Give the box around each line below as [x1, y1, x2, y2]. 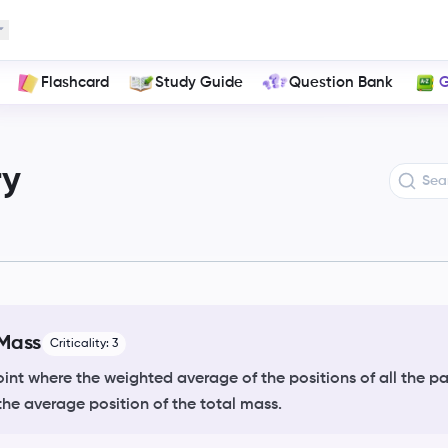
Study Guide [155, 74, 244, 90]
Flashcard [41, 74, 110, 90]
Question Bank [288, 74, 393, 90]
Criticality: [49, 338, 112, 350]
